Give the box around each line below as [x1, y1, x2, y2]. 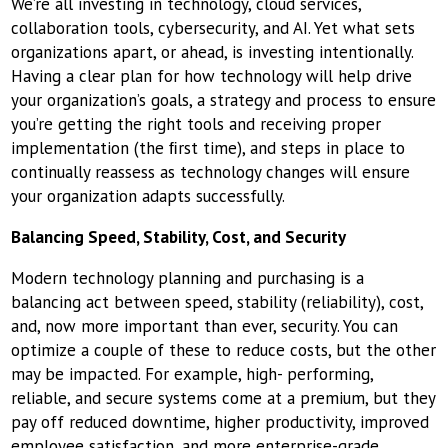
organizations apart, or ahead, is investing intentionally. [11, 41, 414, 64]
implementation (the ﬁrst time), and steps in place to [11, 137, 406, 160]
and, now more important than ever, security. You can [11, 315, 399, 338]
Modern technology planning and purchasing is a [11, 267, 365, 290]
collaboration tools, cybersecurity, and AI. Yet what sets [11, 17, 416, 40]
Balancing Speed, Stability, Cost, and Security [11, 226, 350, 249]
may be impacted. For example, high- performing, [11, 363, 374, 386]
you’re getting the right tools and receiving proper [11, 113, 382, 136]
